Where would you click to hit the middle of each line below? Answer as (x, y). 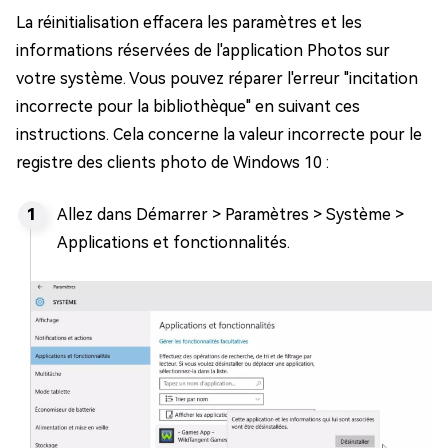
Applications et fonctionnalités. (173, 242)
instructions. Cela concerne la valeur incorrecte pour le (219, 134)
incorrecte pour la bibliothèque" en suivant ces (188, 106)
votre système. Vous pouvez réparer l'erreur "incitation (217, 78)
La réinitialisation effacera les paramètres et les (189, 22)
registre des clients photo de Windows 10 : (172, 162)
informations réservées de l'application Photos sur (203, 50)
